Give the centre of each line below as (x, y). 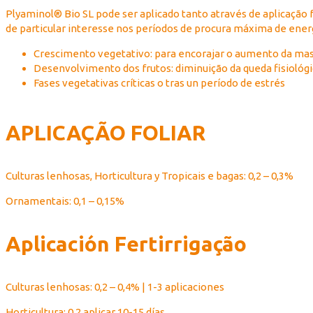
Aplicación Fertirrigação (126, 244)
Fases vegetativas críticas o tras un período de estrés (159, 83)
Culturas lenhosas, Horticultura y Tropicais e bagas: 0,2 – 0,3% (150, 176)
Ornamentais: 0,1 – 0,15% (65, 201)
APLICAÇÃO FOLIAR (105, 133)
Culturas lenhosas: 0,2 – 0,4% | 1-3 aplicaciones (115, 287)
